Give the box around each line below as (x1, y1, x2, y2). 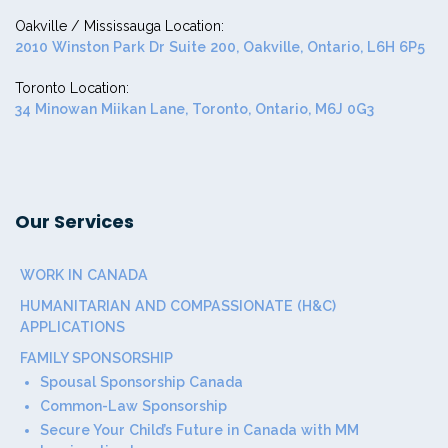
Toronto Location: (15, 80, 129, 97)
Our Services (15, 209, 134, 235)
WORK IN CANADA (20, 267, 148, 284)
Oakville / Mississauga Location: (15, 18, 224, 35)
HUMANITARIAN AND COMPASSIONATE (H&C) (20, 298, 336, 315)
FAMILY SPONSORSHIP (20, 350, 173, 367)
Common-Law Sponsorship (40, 398, 227, 415)
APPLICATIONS (20, 319, 125, 336)
